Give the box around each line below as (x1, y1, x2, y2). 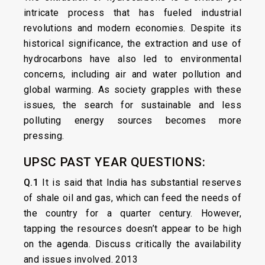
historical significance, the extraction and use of (24, 38, 241, 49)
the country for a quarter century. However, (24, 208, 241, 219)
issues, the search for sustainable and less (24, 99, 241, 111)
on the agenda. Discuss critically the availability (24, 238, 241, 250)
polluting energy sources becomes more (24, 115, 241, 126)
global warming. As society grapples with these (24, 84, 241, 95)
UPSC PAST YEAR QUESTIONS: (24, 155, 205, 169)
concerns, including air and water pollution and (24, 69, 241, 80)
